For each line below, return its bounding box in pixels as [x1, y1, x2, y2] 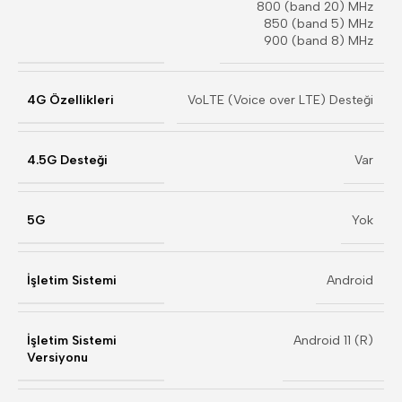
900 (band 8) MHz [264, 33, 373, 48]
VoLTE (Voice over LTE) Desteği [188, 92, 373, 108]
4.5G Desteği [27, 153, 108, 168]
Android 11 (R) [293, 333, 373, 348]
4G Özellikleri [27, 92, 114, 108]
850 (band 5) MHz [264, 16, 373, 31]
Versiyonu [27, 350, 88, 365]
